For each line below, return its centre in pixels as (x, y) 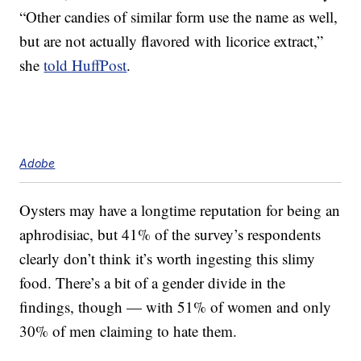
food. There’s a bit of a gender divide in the (153, 283)
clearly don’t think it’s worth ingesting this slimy (168, 259)
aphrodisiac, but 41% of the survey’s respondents (170, 234)
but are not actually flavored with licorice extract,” (172, 41)
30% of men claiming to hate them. (129, 331)
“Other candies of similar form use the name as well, (179, 17)
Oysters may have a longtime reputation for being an (180, 210)
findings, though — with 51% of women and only (176, 307)
